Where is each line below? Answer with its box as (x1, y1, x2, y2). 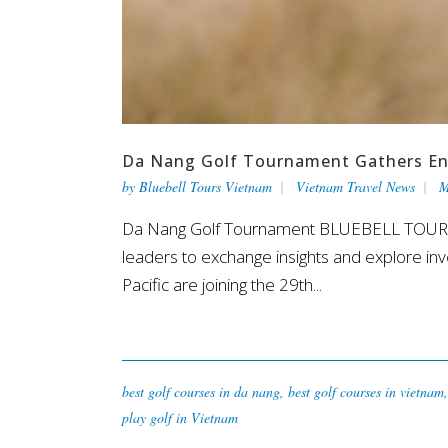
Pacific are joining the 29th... (122, 272, 322, 296)
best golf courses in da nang (122, 381, 280, 401)
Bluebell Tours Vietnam (139, 176, 272, 196)
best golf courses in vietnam (288, 381, 444, 401)
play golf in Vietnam (122, 407, 238, 427)
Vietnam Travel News (296, 176, 415, 196)
